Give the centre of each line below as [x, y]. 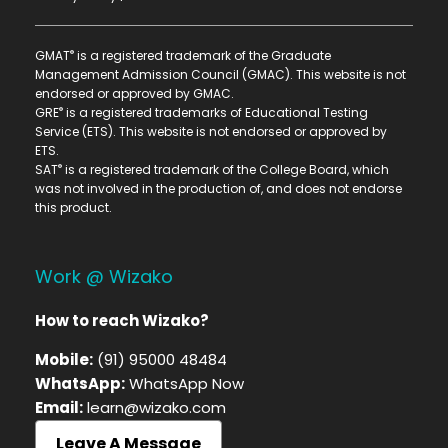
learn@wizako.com [156, 408]
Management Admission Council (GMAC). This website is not [220, 75]
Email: [59, 408]
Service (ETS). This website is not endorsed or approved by [211, 132]
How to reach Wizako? [122, 321]
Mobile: [64, 360]
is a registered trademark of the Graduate [202, 56]
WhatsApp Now [186, 384]
